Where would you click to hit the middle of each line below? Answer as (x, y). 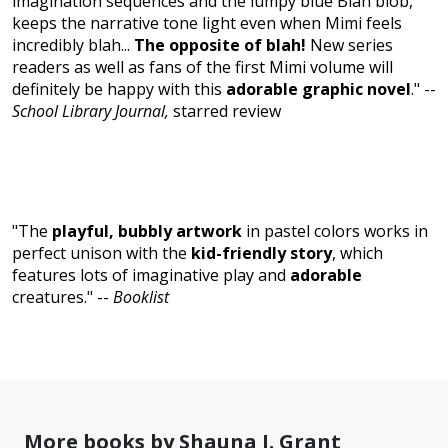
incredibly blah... (73, 45)
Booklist (141, 297)
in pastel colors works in (335, 231)
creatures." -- (62, 297)
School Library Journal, (90, 111)
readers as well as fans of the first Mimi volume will (202, 67)
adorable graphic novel (318, 89)
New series (351, 45)
